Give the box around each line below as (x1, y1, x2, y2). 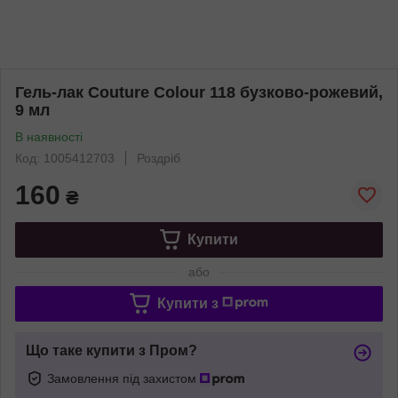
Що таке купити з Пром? (26, 342, 197, 358)
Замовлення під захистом (47, 370, 200, 386)
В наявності (15, 129, 83, 144)
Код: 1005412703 (15, 150, 115, 165)
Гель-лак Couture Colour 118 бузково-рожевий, (15, 83, 383, 101)
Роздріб (137, 150, 180, 165)
